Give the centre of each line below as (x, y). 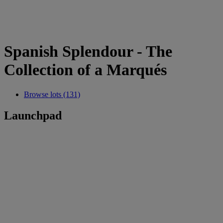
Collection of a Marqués (85, 70)
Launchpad (33, 115)
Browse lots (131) (52, 94)
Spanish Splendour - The (88, 52)
